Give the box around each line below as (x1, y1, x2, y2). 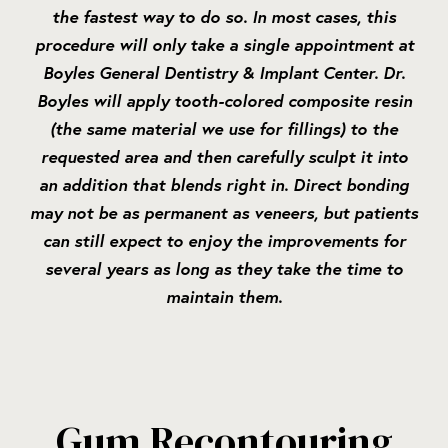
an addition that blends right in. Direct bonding (39, 173, 409, 197)
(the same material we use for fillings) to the (50, 117, 398, 141)
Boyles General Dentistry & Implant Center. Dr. (43, 61, 405, 85)
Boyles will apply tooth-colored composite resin (36, 89, 412, 113)
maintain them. (166, 285, 282, 309)
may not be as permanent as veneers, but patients (30, 201, 418, 225)
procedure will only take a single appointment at (34, 33, 414, 57)
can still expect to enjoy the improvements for (42, 229, 406, 253)
